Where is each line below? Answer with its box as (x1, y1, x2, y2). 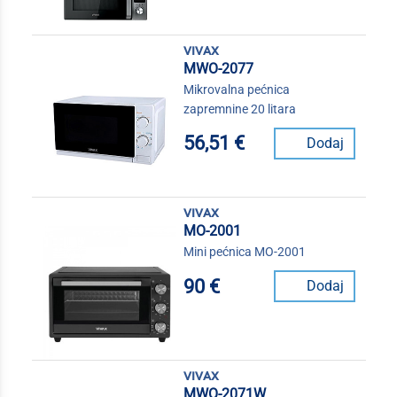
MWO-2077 (183, 59, 253, 77)
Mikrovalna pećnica (183, 82, 290, 97)
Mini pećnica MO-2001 (183, 245, 306, 260)
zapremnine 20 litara (183, 101, 296, 116)
